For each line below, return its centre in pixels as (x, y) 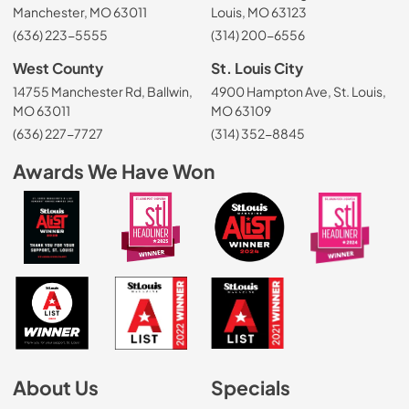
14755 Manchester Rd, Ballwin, (103, 92)
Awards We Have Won (114, 172)
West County (58, 68)
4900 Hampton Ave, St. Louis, (299, 92)
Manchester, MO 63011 (80, 12)
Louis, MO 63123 (259, 12)
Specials (251, 388)
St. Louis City (257, 68)
